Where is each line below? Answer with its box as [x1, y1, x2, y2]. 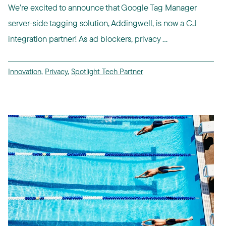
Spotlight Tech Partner [71, 67, 143, 77]
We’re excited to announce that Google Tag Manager [8, 2, 196, 13]
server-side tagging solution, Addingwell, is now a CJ [8, 18, 197, 29]
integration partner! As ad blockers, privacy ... [8, 33, 167, 44]
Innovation [8, 67, 41, 77]
